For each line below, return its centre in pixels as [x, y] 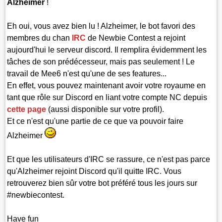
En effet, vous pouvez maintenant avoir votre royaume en [107, 85]
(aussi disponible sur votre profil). [105, 109]
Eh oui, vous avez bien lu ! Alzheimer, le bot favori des [101, 26]
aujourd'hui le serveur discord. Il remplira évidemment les [107, 50]
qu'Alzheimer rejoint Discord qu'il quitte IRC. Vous [94, 171]
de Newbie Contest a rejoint [136, 38]
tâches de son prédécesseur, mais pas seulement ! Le [101, 61]
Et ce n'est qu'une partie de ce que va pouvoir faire [95, 121]
